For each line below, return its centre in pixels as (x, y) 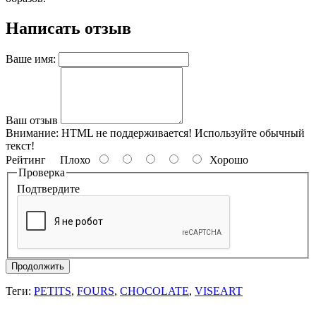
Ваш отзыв (32, 120)
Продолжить (38, 267)
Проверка (42, 172)
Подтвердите (48, 189)
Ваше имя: (31, 59)
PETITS (53, 291)
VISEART (219, 291)
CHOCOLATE (154, 291)
